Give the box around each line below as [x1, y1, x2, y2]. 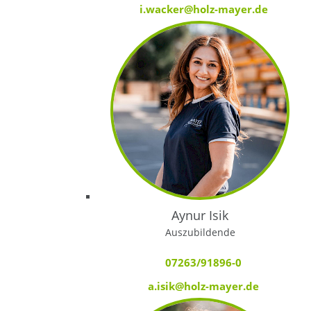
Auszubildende [165, 225, 235, 239]
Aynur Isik [171, 206, 229, 224]
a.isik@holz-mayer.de [148, 278, 260, 293]
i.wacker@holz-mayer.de [139, 1, 268, 16]
